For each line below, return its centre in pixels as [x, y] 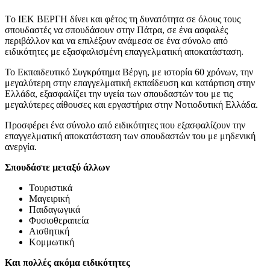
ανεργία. [21, 147]
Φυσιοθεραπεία [59, 221]
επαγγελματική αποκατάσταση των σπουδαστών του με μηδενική [130, 136]
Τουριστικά [51, 188]
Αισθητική [49, 231]
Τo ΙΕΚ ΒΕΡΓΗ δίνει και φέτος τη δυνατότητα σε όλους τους [123, 19]
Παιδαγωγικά [55, 210]
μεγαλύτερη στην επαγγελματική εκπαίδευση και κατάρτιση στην [130, 83]
